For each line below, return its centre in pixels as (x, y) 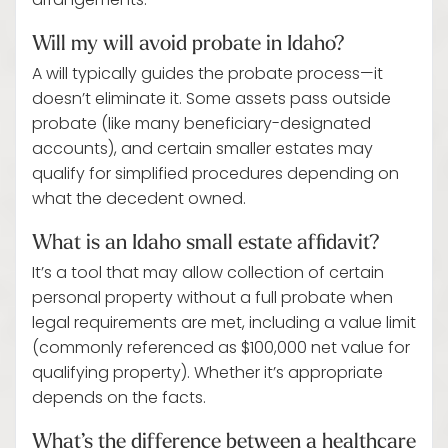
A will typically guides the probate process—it (207, 75)
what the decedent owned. (139, 200)
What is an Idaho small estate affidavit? (206, 241)
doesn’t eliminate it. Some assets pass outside (211, 100)
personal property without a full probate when (212, 299)
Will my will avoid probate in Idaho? (188, 42)
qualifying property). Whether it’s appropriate (207, 374)
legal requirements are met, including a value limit (224, 324)
